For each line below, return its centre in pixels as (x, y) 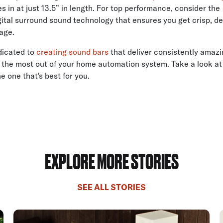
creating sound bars (73, 52)
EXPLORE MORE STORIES (111, 160)
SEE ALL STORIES (111, 187)
